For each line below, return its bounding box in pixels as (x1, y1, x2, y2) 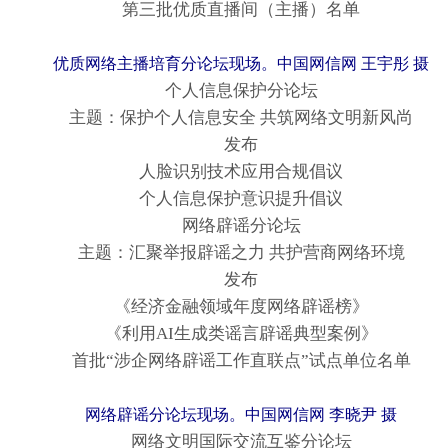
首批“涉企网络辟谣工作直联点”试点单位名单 (37, 351, 411, 371)
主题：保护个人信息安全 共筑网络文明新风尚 (35, 108, 413, 128)
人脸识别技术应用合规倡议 (105, 162, 343, 182)
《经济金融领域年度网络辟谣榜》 (79, 297, 369, 317)
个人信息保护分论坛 (130, 81, 318, 101)
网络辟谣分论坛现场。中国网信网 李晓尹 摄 (85, 406, 397, 424)
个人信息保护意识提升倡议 (105, 189, 343, 209)
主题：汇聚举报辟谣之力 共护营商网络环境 (43, 243, 405, 263)
